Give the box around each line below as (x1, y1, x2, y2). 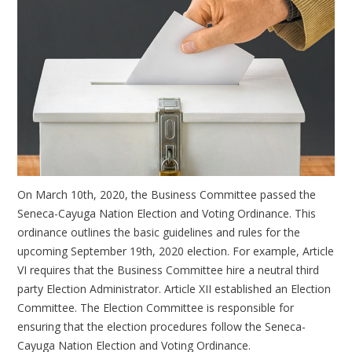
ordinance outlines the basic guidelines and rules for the (17, 225, 301, 240)
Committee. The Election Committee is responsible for (17, 300, 295, 316)
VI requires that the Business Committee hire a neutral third (17, 262, 320, 278)
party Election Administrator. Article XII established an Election (17, 281, 332, 297)
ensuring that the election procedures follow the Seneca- (17, 319, 306, 335)
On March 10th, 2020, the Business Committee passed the (17, 187, 317, 203)
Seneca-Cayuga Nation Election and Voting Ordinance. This (17, 206, 317, 222)
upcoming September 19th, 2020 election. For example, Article (17, 244, 335, 259)
